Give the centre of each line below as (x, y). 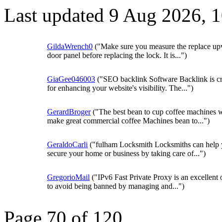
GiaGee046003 (71, 79)
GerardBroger (69, 112)
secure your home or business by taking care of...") (126, 153)
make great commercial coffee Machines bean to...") (128, 121)
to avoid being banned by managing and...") (116, 186)
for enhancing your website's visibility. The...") (120, 88)
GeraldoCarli (67, 144)
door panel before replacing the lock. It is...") (117, 55)
